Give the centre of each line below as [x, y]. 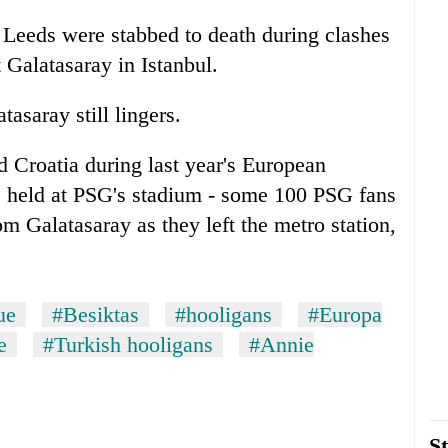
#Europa [345, 315]
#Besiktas [95, 315]
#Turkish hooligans [128, 345]
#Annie [281, 345]
